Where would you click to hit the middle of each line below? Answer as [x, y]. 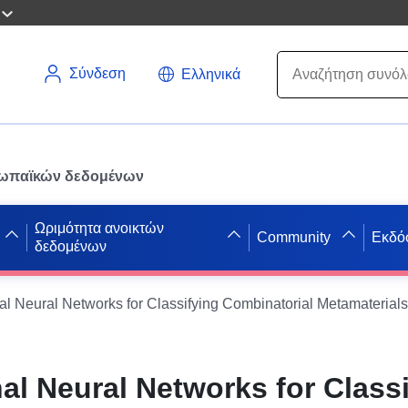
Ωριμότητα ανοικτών [100, 228]
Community [293, 237]
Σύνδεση [97, 73]
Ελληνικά [211, 74]
